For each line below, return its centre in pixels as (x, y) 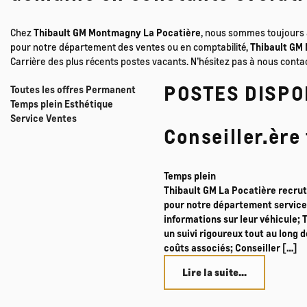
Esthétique (89, 103)
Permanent (111, 89)
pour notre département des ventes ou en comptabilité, (130, 46)
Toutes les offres (48, 89)
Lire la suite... (214, 272)
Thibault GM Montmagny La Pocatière (117, 32)
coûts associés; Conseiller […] (231, 247)
